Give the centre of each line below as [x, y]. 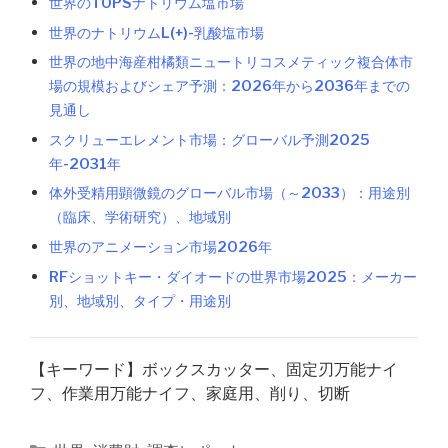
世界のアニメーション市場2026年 [161, 246]
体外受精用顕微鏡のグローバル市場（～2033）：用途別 [230, 193]
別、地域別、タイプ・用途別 [140, 300]
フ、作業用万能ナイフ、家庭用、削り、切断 [190, 393]
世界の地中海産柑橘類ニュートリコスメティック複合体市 [231, 62]
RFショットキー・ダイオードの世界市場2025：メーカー [233, 276]
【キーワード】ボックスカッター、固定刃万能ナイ [214, 369]
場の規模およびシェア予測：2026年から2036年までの [230, 86]
